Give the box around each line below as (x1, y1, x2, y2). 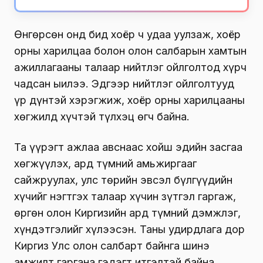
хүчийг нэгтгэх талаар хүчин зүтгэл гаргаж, (14, 190, 236, 203)
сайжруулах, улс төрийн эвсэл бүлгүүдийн (14, 173, 232, 186)
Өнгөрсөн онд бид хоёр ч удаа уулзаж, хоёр (14, 28, 241, 41)
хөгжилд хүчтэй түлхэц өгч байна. (14, 110, 190, 123)
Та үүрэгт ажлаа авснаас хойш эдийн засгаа (14, 140, 242, 153)
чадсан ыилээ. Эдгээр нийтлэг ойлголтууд (14, 77, 234, 90)
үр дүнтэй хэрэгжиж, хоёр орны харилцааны (14, 93, 245, 106)
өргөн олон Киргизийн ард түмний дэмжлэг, (14, 206, 241, 219)
